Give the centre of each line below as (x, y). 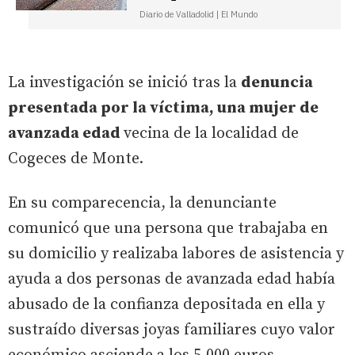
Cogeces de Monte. (76, 158)
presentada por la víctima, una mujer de (163, 108)
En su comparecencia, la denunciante (142, 203)
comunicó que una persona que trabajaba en (168, 228)
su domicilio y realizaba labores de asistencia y (176, 254)
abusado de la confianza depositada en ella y (166, 304)
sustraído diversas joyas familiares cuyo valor (172, 330)
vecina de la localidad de (211, 133)
